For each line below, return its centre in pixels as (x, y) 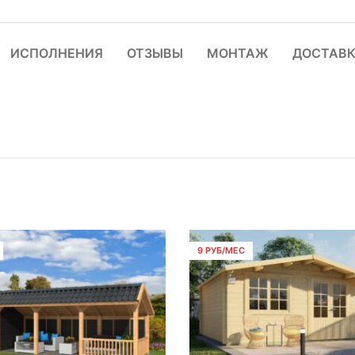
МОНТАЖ (237, 53)
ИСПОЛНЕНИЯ (56, 53)
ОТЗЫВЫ (155, 53)
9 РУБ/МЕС (221, 251)
